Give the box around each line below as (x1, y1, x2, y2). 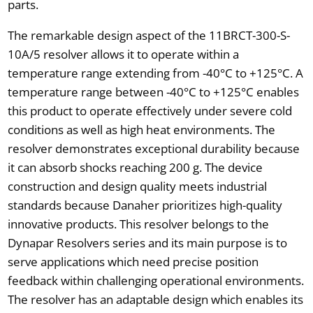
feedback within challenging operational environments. (7, 272, 304, 289)
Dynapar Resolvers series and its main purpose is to (7, 234, 287, 251)
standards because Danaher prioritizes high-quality (7, 196, 282, 213)
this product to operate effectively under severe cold (7, 102, 292, 119)
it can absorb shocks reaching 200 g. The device (7, 159, 263, 175)
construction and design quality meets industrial (7, 177, 267, 194)
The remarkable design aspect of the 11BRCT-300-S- (7, 27, 290, 43)
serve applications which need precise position (7, 253, 259, 270)
